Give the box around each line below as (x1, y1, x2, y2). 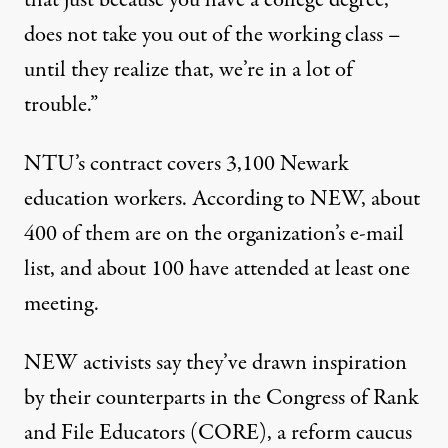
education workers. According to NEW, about (24, 183, 420, 215)
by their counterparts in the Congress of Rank (24, 382, 419, 414)
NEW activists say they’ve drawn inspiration (24, 347, 407, 379)
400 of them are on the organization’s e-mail (24, 218, 404, 250)
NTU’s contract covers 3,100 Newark (24, 148, 349, 180)
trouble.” (24, 89, 98, 121)
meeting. (24, 288, 99, 320)
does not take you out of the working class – (24, 19, 401, 51)
